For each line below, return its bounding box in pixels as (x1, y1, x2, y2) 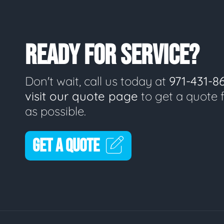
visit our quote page (25, 88, 138, 103)
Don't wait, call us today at (25, 73, 169, 88)
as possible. (25, 103, 86, 118)
